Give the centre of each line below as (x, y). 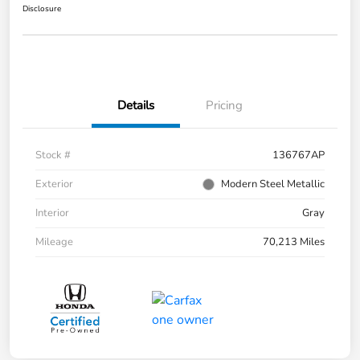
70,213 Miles (294, 242)
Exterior (54, 184)
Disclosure (42, 9)
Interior (52, 213)
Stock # (53, 155)
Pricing (224, 106)
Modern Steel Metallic (273, 184)
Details (136, 106)
